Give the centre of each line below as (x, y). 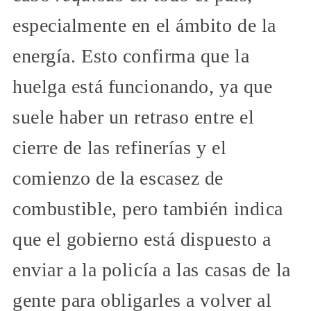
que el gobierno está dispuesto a (142, 239)
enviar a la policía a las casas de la (152, 270)
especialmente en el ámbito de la (144, 26)
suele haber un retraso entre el (134, 117)
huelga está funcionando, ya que (143, 87)
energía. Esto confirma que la (131, 56)
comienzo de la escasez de (118, 178)
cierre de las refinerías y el (120, 148)
